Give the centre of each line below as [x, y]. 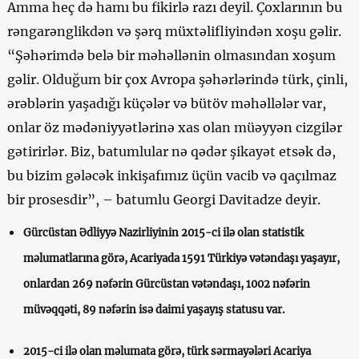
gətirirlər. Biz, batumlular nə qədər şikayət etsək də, [171, 151]
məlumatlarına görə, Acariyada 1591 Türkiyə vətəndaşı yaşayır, [181, 258]
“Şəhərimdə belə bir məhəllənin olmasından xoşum [171, 55]
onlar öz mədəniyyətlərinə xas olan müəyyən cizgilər [174, 127]
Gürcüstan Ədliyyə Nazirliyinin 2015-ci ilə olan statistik [163, 232]
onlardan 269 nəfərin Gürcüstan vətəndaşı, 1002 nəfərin [166, 284]
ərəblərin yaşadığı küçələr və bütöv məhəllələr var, [166, 103]
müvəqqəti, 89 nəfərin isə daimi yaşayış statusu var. [153, 309]
